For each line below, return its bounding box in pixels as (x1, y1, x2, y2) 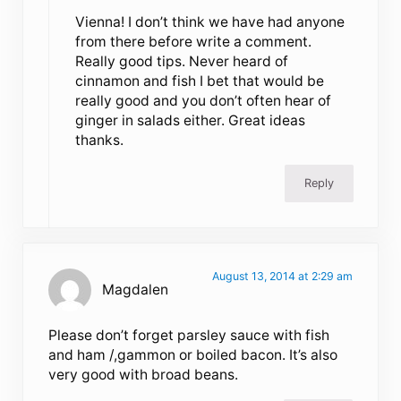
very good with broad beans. (48, 366, 239, 384)
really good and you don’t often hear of (74, 92, 331, 110)
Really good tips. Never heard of (74, 53, 288, 71)
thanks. (74, 132, 124, 149)
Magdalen (102, 281, 169, 299)
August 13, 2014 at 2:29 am (211, 269, 353, 284)
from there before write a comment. (74, 33, 311, 51)
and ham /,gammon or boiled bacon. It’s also (48, 346, 338, 364)
